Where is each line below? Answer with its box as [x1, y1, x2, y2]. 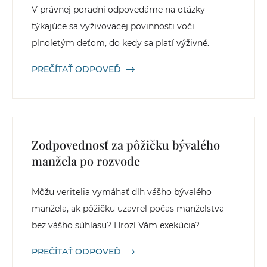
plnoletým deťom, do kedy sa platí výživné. [32, 38, 209, 48]
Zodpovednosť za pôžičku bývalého [32, 136, 220, 153]
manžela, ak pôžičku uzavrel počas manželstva [32, 203, 224, 214]
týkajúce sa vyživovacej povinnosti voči [32, 21, 194, 32]
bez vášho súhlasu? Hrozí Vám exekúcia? [32, 220, 200, 231]
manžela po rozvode [32, 153, 140, 169]
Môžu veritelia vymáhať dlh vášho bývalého [32, 187, 212, 197]
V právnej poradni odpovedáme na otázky [32, 4, 205, 15]
